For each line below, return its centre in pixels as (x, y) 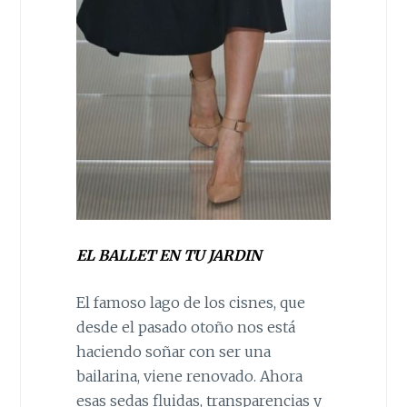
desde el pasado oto (145, 328)
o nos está (259, 328)
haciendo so (119, 352)
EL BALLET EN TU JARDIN (169, 255)
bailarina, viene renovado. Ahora (189, 377)
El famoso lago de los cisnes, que (190, 303)
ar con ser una (221, 352)
